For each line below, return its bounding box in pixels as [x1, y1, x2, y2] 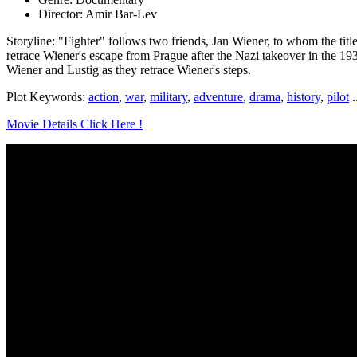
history [287, 89, 320, 104]
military [150, 89, 187, 104]
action [88, 89, 119, 104]
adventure [194, 89, 243, 104]
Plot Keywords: [6, 89, 88, 104]
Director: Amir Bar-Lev [38, 6, 157, 21]
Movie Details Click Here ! [6, 116, 143, 131]
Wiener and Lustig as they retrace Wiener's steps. [6, 62, 251, 76]
